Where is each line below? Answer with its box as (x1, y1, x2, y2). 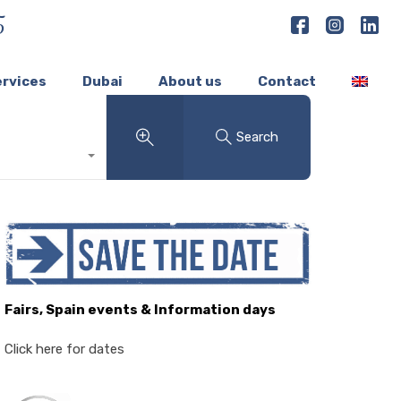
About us (158, 73, 222, 90)
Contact (258, 73, 316, 90)
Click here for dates (4, 340, 124, 357)
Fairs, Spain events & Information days (4, 301, 276, 318)
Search (236, 129, 279, 146)
